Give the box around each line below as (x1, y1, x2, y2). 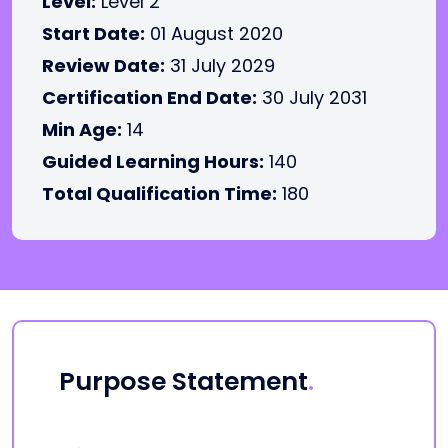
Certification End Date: (42, 85, 257, 110)
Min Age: (42, 117, 122, 142)
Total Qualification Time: (42, 181, 277, 206)
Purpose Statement (59, 364, 308, 399)
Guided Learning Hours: (42, 149, 264, 174)
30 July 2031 (257, 85, 367, 110)
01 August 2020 (145, 21, 283, 46)
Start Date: (42, 21, 145, 46)
